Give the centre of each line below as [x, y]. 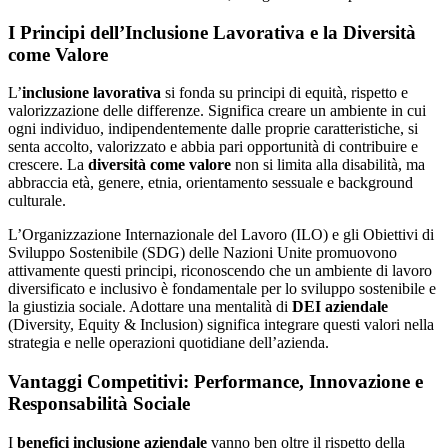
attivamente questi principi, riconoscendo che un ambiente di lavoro [220, 271]
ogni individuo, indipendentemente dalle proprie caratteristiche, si [213, 129]
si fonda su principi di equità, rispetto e [284, 93]
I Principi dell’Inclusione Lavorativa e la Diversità [212, 32]
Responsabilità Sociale [99, 403]
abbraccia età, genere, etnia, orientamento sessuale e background [210, 183]
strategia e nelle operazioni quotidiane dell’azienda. [168, 343]
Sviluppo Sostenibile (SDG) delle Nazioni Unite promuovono [202, 253]
